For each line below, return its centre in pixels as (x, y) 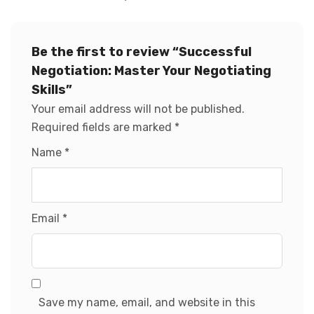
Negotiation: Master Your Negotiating (151, 70)
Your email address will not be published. (138, 109)
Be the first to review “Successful (142, 52)
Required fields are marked (103, 127)
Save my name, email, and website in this (147, 302)
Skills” (52, 89)
